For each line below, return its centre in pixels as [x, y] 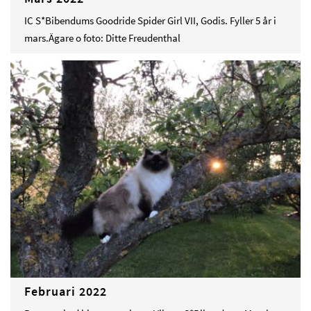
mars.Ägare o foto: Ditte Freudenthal [102, 37]
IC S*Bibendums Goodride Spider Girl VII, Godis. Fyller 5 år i [150, 20]
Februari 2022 [66, 292]
